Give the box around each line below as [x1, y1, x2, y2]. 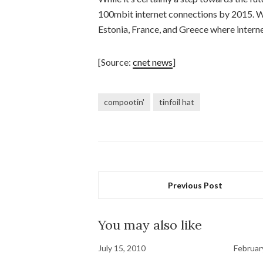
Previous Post [168, 180, 223, 190]
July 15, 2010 [98, 243, 146, 253]
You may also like [98, 217, 202, 233]
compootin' [104, 97, 144, 107]
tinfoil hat [159, 97, 194, 107]
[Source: [98, 56, 133, 68]
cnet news [133, 56, 173, 68]
